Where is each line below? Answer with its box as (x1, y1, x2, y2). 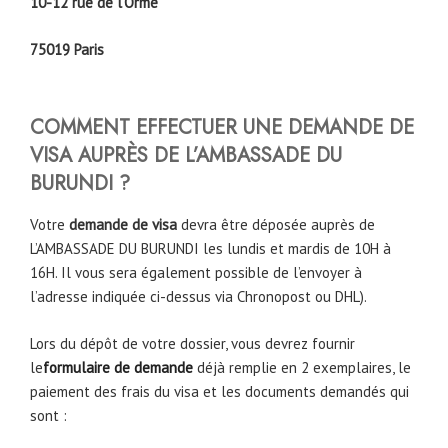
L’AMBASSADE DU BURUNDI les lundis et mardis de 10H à (30, 239, 391, 259)
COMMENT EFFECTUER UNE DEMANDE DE (30, 113, 414, 143)
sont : (30, 405, 67, 425)
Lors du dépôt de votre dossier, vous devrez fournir (30, 333, 355, 353)
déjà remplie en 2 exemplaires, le (193, 357, 411, 377)
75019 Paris (30, 39, 104, 59)
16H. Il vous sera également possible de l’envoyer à (30, 263, 362, 283)
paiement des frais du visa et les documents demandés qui (30, 381, 409, 401)
